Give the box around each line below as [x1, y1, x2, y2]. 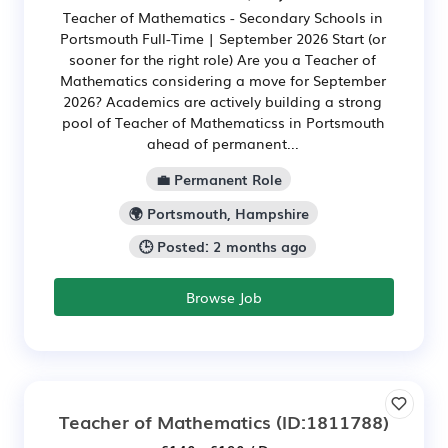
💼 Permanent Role [155, 168, 282, 189]
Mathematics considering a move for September [59, 69, 386, 90]
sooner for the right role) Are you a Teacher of [69, 48, 376, 69]
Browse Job [186, 287, 262, 308]
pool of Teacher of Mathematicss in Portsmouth [61, 111, 384, 132]
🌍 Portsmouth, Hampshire [128, 202, 309, 223]
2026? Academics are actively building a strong [63, 90, 382, 111]
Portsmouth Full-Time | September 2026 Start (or [59, 27, 386, 48]
